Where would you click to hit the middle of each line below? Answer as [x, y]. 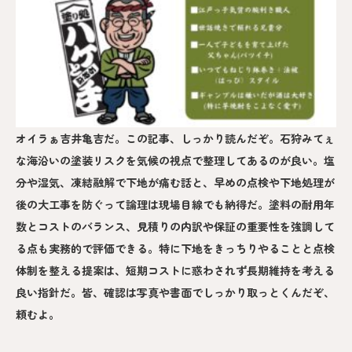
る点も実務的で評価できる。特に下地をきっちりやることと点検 [175, 248]
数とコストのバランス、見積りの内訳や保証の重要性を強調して [175, 226]
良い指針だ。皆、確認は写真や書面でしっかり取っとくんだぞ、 [175, 292]
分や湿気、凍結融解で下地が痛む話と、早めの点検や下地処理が [175, 182]
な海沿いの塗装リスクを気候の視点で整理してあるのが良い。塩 [175, 160]
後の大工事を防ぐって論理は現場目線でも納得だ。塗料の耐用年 [175, 204]
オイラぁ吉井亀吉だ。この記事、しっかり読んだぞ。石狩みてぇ [175, 138]
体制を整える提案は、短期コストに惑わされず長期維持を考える [175, 270]
